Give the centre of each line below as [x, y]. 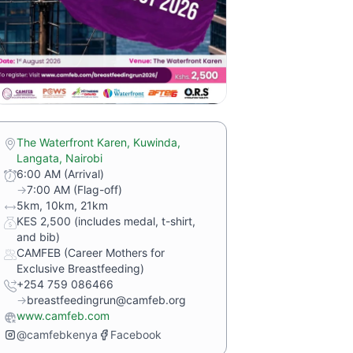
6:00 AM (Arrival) [60, 174]
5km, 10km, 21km [62, 205]
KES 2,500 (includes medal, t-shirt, [106, 221]
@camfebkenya [57, 334]
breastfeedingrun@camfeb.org [106, 300]
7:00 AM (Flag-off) [74, 190]
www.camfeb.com [63, 316]
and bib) [38, 237]
